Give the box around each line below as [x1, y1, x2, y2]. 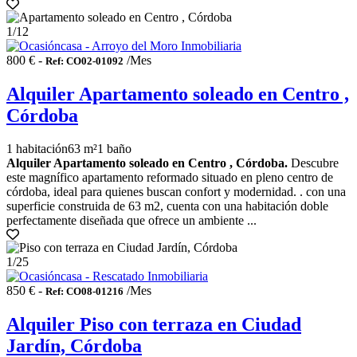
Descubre [288, 156, 339, 171]
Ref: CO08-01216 [45, 285, 124, 298]
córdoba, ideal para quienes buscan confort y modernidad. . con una [6, 185, 346, 199]
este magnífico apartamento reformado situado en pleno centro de [6, 171, 333, 185]
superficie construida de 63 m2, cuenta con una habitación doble [6, 199, 328, 214]
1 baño [97, 142, 131, 156]
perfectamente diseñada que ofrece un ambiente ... [6, 214, 257, 228]
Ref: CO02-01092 [45, 54, 124, 67]
